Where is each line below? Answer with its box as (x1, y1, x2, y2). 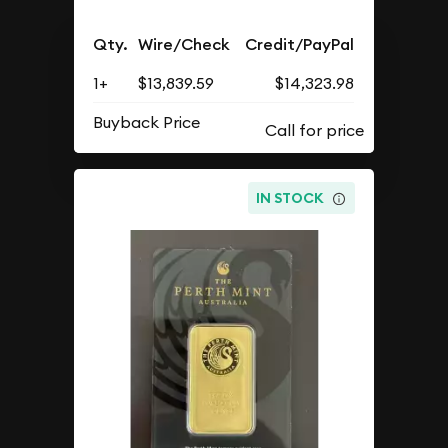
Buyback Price (93, 111, 201, 132)
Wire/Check (138, 33, 231, 55)
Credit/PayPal (245, 33, 355, 55)
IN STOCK (256, 189, 325, 208)
